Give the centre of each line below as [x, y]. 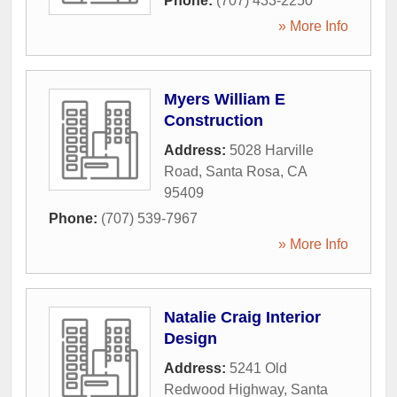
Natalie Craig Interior [242, 317]
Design [191, 339]
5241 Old [258, 368]
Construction [214, 121]
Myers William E [225, 99]
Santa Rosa [243, 171]
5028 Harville [272, 150]
